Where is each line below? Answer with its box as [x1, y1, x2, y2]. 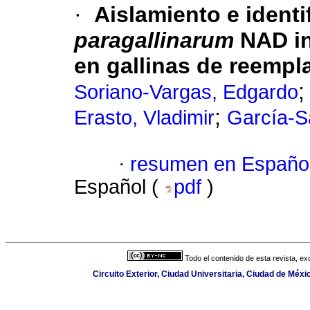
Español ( [74, 176, 164, 199]
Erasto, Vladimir [74, 107, 215, 129]
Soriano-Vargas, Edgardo [74, 81, 298, 104]
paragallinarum [74, 28, 234, 53]
